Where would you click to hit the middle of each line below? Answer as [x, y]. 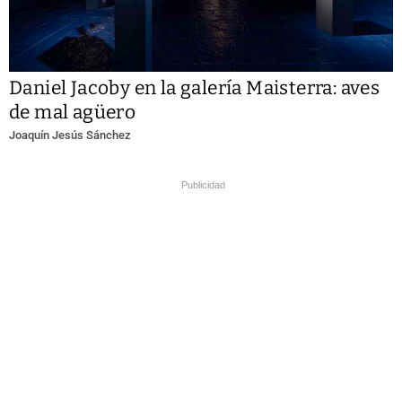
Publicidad [203, 185]
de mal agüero [73, 113]
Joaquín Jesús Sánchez [70, 135]
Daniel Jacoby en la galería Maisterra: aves [195, 88]
